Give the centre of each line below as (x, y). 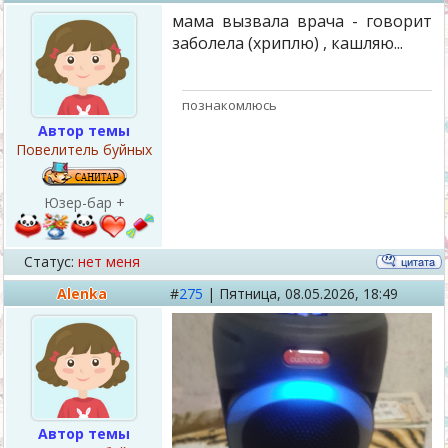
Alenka (82, 293)
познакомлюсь (229, 104)
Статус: (49, 261)
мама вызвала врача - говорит (302, 21)
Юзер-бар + (84, 202)
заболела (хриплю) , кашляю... (287, 43)
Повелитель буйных (84, 149)
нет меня (109, 261)
